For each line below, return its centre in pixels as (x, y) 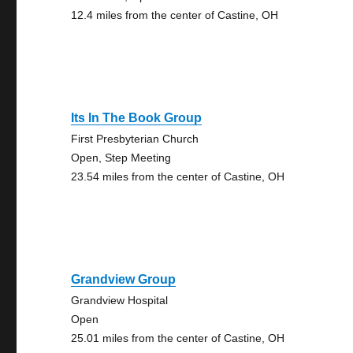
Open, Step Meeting (121, 158)
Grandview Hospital (120, 300)
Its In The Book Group (137, 118)
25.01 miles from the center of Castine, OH (178, 338)
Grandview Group (124, 279)
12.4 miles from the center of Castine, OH (175, 15)
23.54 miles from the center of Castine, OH (178, 176)
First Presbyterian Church (135, 139)
